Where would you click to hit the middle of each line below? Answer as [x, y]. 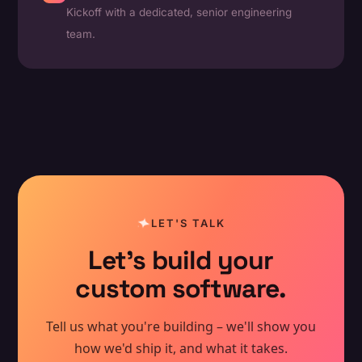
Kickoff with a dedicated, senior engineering [179, 13]
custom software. [181, 289]
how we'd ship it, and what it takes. [181, 349]
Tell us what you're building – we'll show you [181, 327]
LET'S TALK [188, 223]
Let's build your [181, 261]
